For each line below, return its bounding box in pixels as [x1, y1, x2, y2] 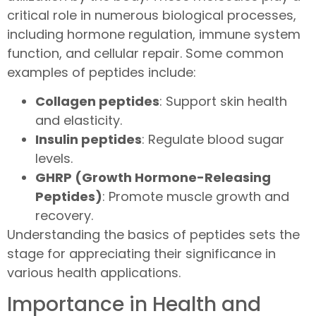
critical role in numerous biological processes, [7, 6, 296, 24]
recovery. [35, 207, 93, 225]
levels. [35, 150, 73, 168]
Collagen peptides [35, 92, 159, 111]
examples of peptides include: [7, 63, 196, 81]
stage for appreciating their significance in [7, 245, 276, 263]
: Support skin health [159, 92, 287, 111]
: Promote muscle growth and [102, 188, 289, 206]
